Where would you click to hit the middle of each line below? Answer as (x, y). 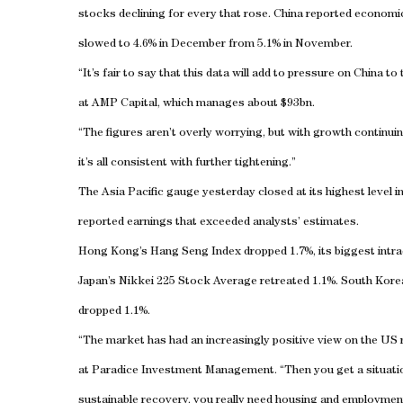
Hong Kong (109, 252)
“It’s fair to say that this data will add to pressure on (216, 74)
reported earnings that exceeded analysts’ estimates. (219, 223)
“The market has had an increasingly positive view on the (229, 341)
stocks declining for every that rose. (176, 15)
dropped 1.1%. (114, 312)
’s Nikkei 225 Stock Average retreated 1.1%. (224, 282)
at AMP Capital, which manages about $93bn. (197, 104)
